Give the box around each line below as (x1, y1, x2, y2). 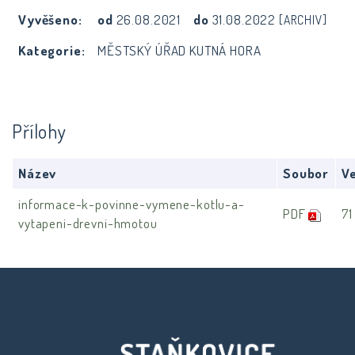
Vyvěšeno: (18, 11, 82, 29)
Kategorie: (18, 42, 86, 59)
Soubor (283, 164, 330, 181)
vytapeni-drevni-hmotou (18, 214, 158, 231)
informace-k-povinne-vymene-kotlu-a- (18, 195, 245, 212)
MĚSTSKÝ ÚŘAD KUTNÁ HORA (97, 42, 261, 59)
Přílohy (12, 119, 67, 144)
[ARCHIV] (278, 12, 327, 29)
